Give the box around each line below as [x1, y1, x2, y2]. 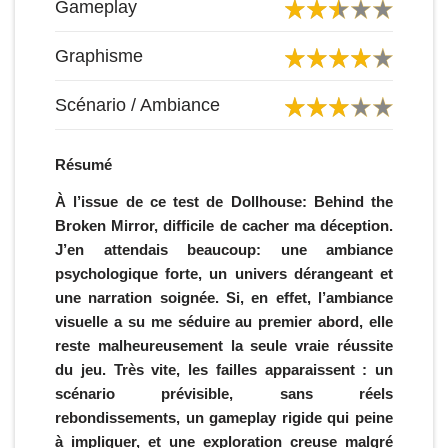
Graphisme [55, 46, 143, 67]
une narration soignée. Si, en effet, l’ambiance [55, 289, 393, 307]
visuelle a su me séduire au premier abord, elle [55, 313, 393, 331]
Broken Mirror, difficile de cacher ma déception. [55, 217, 393, 235]
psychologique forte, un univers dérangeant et [55, 265, 393, 283]
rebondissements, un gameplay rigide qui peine [55, 409, 393, 427]
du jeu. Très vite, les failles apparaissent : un [55, 361, 393, 379]
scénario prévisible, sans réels [55, 385, 393, 403]
